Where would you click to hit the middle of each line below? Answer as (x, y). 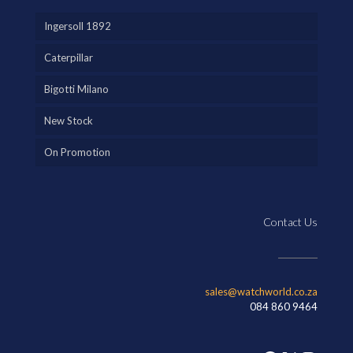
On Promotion (77, 152)
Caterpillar (69, 57)
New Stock (69, 120)
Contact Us (290, 221)
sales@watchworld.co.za (261, 291)
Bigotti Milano (76, 89)
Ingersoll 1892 (78, 26)
